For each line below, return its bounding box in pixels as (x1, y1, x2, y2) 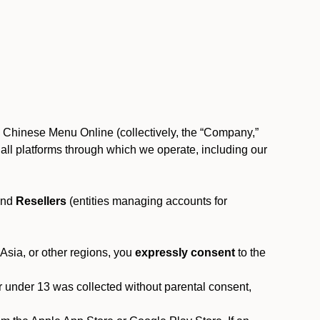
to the (235, 246, 266, 259)
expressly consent (135, 246, 235, 259)
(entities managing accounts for (66, 195, 227, 207)
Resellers (16, 195, 66, 207)
